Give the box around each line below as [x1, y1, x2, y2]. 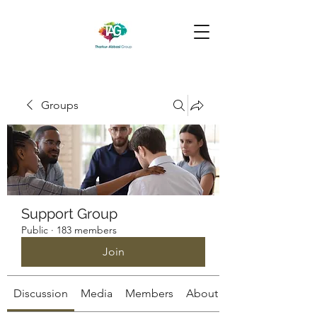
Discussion [13, 287, 68, 300]
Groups [41, 98, 79, 112]
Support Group [21, 205, 117, 222]
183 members [57, 224, 117, 236]
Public [21, 224, 48, 236]
